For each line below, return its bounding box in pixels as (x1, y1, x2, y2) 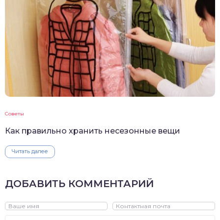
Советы (5, 110, 24, 117)
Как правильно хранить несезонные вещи (5, 126, 180, 136)
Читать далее (12, 148, 48, 155)
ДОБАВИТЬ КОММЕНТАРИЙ (5, 178, 154, 190)
